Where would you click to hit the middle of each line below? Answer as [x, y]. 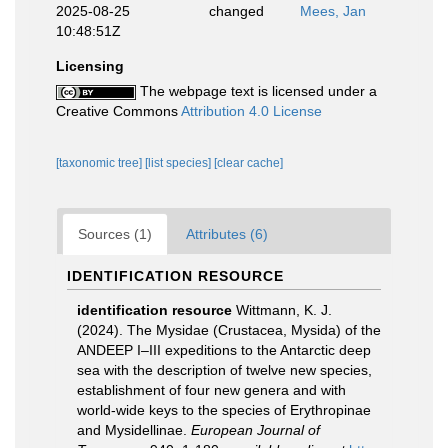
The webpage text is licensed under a [256, 91]
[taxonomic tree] [100, 163]
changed [236, 11]
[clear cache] [248, 163]
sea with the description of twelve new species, [224, 370]
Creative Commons [118, 111]
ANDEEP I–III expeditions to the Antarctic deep [224, 350]
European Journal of [255, 430]
